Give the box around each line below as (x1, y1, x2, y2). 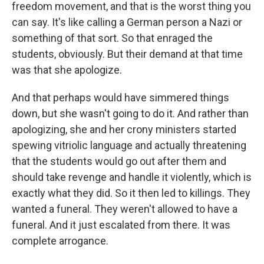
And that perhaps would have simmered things (12, 91, 229, 104)
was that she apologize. (12, 64, 122, 76)
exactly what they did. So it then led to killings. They (12, 187, 250, 199)
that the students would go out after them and (12, 155, 226, 167)
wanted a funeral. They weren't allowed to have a (12, 203, 237, 215)
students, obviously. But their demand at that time (12, 48, 243, 60)
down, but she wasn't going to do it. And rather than (12, 107, 249, 120)
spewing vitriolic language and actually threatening (12, 139, 246, 151)
